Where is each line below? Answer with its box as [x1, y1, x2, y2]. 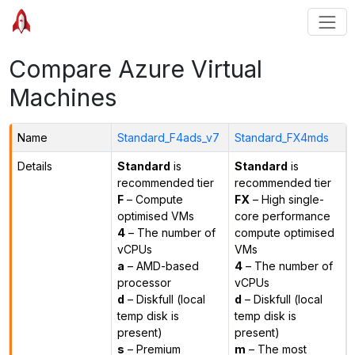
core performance [234, 208, 330, 223]
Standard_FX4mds [234, 130, 329, 144]
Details [17, 158, 52, 173]
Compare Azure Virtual [8, 54, 262, 83]
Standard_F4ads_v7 [116, 130, 219, 144]
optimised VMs [116, 208, 194, 223]
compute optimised [234, 225, 334, 239]
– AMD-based [124, 258, 199, 273]
